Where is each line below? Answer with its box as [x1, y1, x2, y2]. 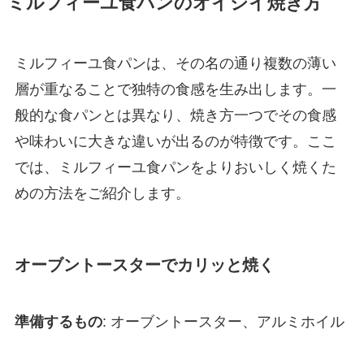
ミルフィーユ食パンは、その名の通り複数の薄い [14, 55, 336, 72]
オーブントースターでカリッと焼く [14, 256, 275, 275]
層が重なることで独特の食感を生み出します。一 [14, 81, 336, 98]
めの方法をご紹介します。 [14, 185, 190, 202]
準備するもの [14, 313, 102, 330]
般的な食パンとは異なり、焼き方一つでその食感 [14, 107, 336, 124]
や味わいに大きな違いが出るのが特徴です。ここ [14, 133, 336, 150]
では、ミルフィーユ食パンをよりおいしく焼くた [14, 159, 336, 176]
